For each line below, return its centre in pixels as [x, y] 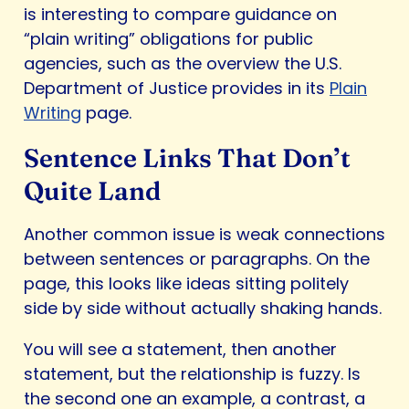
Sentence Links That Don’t [187, 158]
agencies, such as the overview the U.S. [183, 64]
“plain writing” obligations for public [168, 39]
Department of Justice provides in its [177, 89]
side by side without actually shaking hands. [203, 309]
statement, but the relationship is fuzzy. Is [192, 374]
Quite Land [92, 191]
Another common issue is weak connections [204, 235]
